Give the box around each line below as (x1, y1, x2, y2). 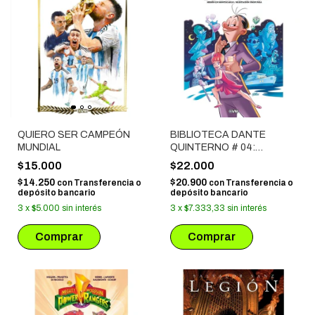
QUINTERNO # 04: (169, 142, 255, 153)
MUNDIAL (18, 142, 60, 153)
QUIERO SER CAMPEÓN (18, 129, 130, 141)
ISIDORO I (169, 155, 215, 166)
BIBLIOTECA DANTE (169, 129, 266, 141)
